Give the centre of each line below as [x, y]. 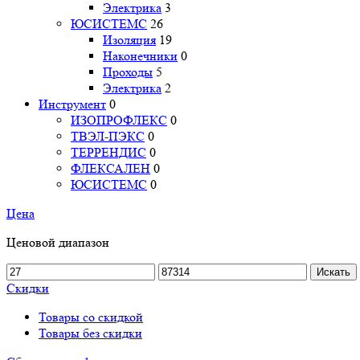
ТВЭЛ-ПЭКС [108, 136]
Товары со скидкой [91, 317]
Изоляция [129, 39]
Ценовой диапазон [58, 242]
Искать [333, 272]
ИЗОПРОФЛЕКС [119, 120]
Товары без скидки [90, 333]
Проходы [128, 72]
